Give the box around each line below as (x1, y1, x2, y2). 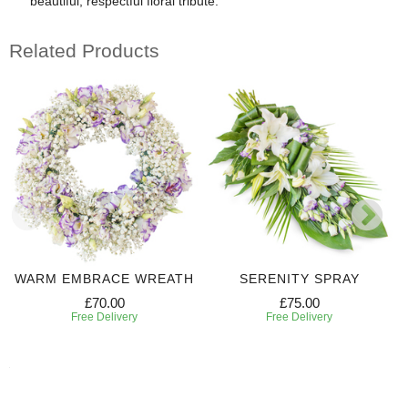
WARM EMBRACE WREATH (15, 271, 194, 287)
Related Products (9, 39, 159, 61)
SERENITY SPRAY (239, 271, 360, 287)
